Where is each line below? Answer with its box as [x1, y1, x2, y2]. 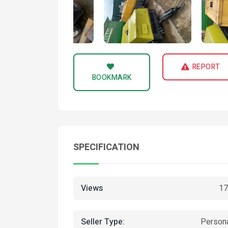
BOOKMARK [92, 72, 132, 83]
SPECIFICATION [73, 140, 139, 154]
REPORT [192, 62, 220, 72]
